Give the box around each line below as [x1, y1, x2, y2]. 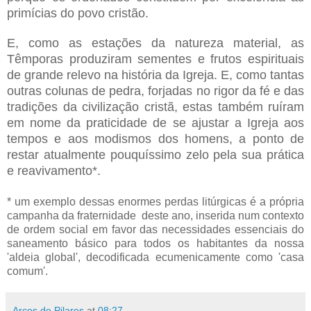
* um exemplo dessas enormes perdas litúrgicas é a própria [7, 195, 304, 208]
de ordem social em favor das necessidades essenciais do [7, 223, 304, 235]
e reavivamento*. [7, 163, 101, 178]
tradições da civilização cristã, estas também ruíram [7, 99, 304, 114]
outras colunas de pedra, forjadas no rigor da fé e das [7, 83, 304, 98]
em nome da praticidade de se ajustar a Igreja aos [7, 115, 304, 130]
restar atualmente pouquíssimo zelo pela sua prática [7, 147, 304, 162]
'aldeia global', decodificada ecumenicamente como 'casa [7, 251, 304, 263]
